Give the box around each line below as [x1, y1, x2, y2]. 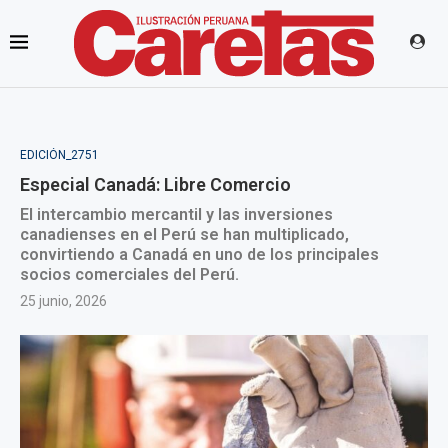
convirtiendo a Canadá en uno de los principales [20, 245, 379, 264]
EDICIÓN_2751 [20, 148, 99, 162]
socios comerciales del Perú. [20, 265, 239, 284]
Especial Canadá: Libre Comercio [20, 174, 291, 195]
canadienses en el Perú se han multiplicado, [20, 225, 349, 244]
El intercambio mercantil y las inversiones [20, 205, 333, 224]
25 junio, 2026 [20, 293, 107, 309]
